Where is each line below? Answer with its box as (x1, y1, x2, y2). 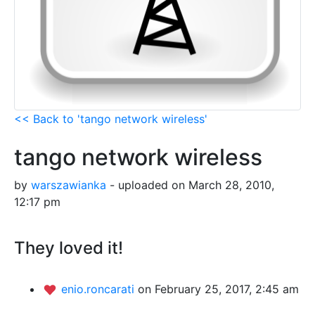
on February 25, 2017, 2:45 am (138, 281, 299, 296)
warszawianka (31, 177, 106, 192)
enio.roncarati (61, 281, 138, 296)
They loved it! (14, 237, 123, 258)
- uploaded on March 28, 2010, (106, 177, 274, 192)
